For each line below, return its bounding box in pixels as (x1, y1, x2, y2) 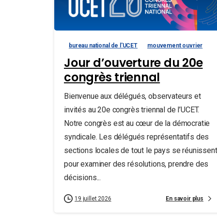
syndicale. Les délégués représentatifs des (64, 132, 209, 141)
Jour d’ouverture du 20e (64, 55, 203, 71)
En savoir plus (166, 195, 203, 202)
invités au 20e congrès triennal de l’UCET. (64, 105, 200, 114)
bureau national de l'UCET (69, 42, 138, 49)
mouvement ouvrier (147, 42, 203, 49)
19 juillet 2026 (75, 195, 111, 202)
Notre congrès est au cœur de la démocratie (64, 119, 210, 128)
